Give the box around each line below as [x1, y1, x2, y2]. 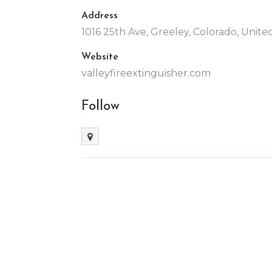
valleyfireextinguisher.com [81, 67, 211, 79]
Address [81, 7, 118, 22]
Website [81, 48, 119, 63]
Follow [81, 95, 120, 115]
